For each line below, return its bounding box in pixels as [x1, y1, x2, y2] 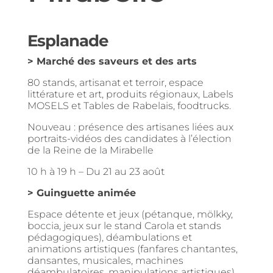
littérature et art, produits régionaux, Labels [27, 88, 233, 100]
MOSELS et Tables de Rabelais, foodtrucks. [27, 99, 231, 112]
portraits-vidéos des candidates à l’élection [27, 132, 232, 144]
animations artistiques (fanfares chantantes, [27, 243, 238, 255]
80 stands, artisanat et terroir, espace [27, 76, 204, 88]
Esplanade [27, 30, 108, 51]
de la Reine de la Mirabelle [27, 144, 154, 156]
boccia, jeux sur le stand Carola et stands [27, 219, 221, 232]
